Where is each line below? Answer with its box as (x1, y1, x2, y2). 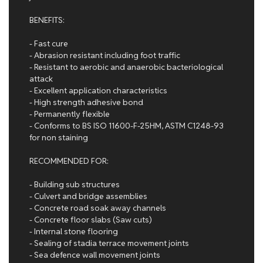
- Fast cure (29, 38, 68, 49)
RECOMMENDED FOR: (29, 156, 109, 166)
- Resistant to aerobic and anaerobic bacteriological (29, 62, 223, 72)
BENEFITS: (29, 15, 65, 25)
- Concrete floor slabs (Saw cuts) (29, 214, 152, 225)
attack (29, 73, 53, 84)
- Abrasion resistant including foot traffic (29, 50, 180, 60)
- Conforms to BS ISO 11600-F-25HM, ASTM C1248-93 (29, 120, 224, 131)
